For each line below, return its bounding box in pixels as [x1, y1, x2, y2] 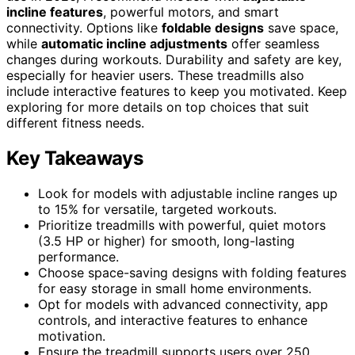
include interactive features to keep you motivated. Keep [6, 83, 347, 100]
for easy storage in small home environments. [38, 281, 311, 297]
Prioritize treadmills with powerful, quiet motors [38, 217, 326, 234]
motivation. [38, 328, 105, 345]
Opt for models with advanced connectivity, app [38, 296, 328, 313]
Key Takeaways [6, 147, 143, 170]
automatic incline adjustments [41, 36, 227, 52]
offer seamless [227, 36, 319, 52]
